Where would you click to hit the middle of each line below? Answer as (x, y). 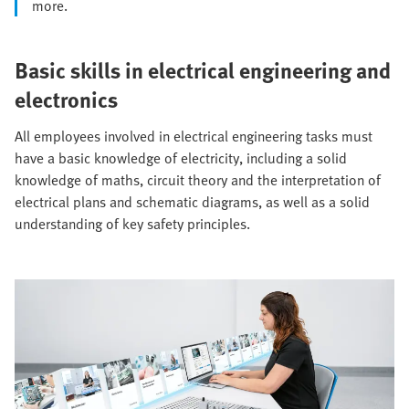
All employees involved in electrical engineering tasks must (194, 136)
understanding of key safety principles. (132, 224)
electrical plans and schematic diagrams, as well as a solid (192, 202)
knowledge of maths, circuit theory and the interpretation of (198, 180)
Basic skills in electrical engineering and (203, 70)
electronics (66, 100)
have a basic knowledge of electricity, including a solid (181, 158)
